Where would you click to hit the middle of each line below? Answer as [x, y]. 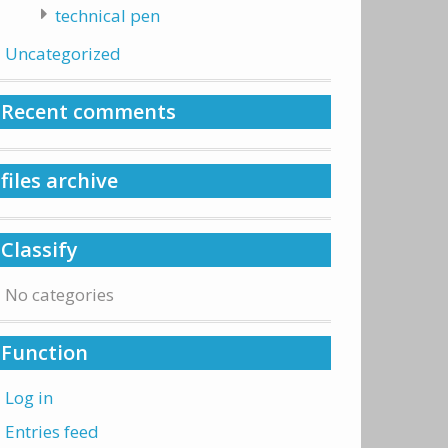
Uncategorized [63, 53]
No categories [59, 294]
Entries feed [52, 431]
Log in [29, 397]
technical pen [107, 15]
